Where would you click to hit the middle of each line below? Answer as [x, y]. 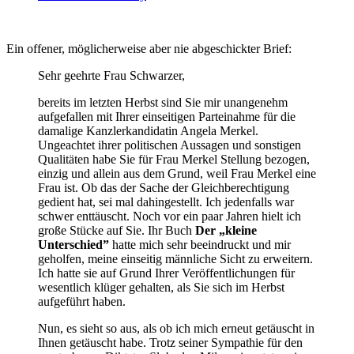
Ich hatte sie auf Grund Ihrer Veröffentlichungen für [166, 273]
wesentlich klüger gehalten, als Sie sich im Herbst [161, 287]
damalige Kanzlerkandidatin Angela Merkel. [148, 130]
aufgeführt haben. [82, 301]
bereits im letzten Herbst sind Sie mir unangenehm [163, 102]
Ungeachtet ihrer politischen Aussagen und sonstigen [169, 145]
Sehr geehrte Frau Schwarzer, [111, 75]
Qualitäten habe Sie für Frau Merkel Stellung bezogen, [174, 159]
